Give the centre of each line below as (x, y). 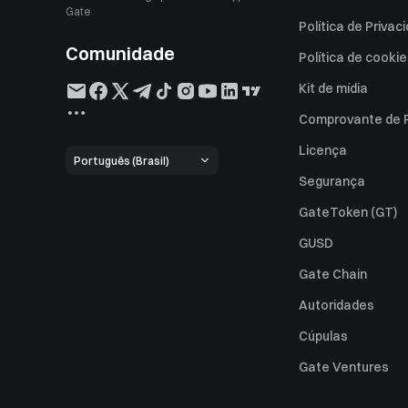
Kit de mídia (333, 88)
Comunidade (120, 53)
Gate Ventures (344, 367)
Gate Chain (333, 274)
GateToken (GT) (348, 212)
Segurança (332, 181)
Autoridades (337, 305)
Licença (323, 150)
